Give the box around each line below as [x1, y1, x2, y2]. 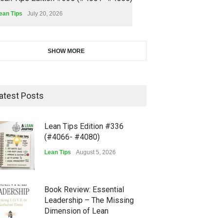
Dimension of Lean [44, 206, 109, 216]
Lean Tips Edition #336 [44, 121, 124, 131]
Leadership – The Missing [44, 195, 134, 205]
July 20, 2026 [27, 10, 63, 17]
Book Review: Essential [44, 184, 124, 194]
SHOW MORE [48, 47, 85, 54]
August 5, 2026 [76, 148, 116, 156]
